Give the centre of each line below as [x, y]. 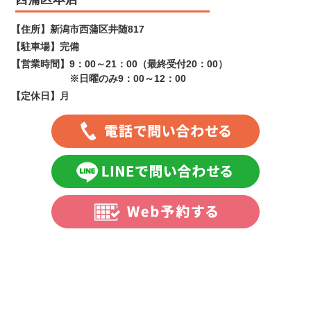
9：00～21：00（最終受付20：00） [149, 64]
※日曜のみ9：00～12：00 [128, 79]
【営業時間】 [40, 64]
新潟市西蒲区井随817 [97, 30]
